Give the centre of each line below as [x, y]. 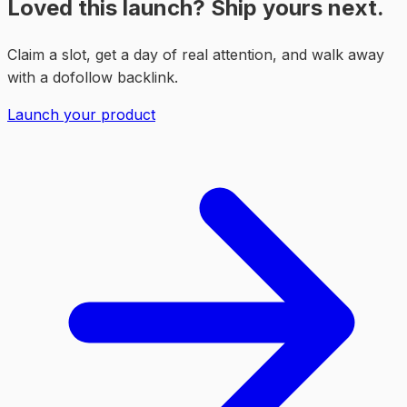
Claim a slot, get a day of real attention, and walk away [196, 55]
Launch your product [81, 114]
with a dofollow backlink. [93, 77]
